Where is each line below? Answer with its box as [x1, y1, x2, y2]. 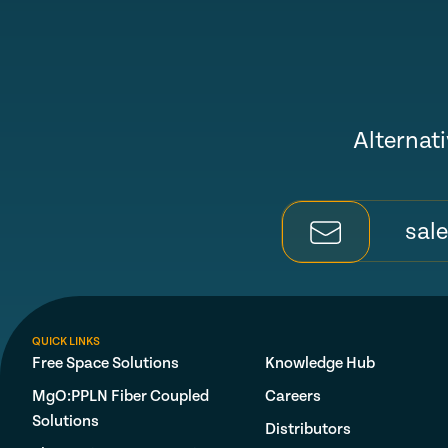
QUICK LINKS [32, 335, 100, 348]
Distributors [265, 420, 351, 439]
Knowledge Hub [265, 354, 375, 373]
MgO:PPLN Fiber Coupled [32, 387, 209, 406]
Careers [265, 387, 321, 406]
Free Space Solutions [32, 354, 179, 373]
